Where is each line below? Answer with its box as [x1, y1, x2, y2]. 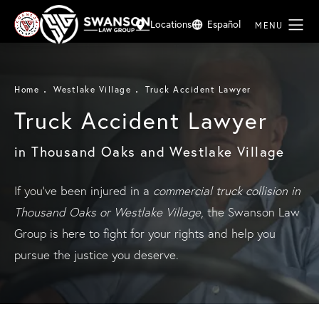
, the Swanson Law [201, 204, 300, 220]
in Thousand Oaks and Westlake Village [14, 142, 285, 161]
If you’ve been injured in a [14, 183, 153, 199]
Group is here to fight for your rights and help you [14, 226, 276, 241]
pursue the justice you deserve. [14, 247, 179, 263]
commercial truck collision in [153, 183, 300, 199]
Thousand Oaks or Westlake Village [14, 204, 201, 220]
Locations [150, 17, 192, 31]
